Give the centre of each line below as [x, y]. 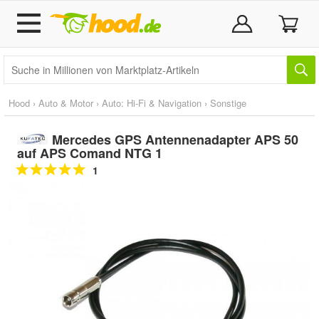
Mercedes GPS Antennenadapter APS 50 [175, 140]
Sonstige [228, 103]
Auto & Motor [66, 103]
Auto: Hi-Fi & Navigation [152, 103]
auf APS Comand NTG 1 [90, 153]
